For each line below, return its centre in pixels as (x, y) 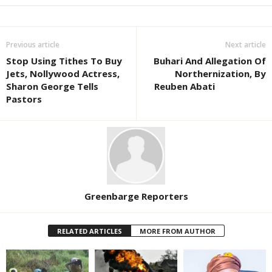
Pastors (24, 99)
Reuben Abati (210, 86)
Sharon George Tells (52, 86)
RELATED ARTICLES (89, 231)
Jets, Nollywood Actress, (63, 73)
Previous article (33, 44)
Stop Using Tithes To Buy (64, 60)
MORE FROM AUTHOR (177, 231)
